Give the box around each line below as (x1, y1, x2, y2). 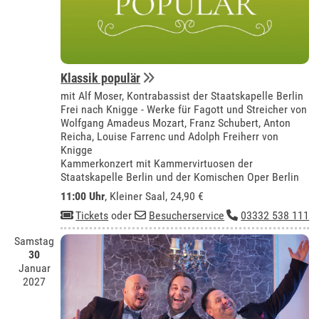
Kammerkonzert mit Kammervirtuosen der (61, 157, 253, 171)
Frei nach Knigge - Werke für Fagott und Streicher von (61, 103, 308, 117)
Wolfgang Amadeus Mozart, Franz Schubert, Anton (61, 116, 291, 130)
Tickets (75, 209, 109, 223)
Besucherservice (149, 209, 225, 223)
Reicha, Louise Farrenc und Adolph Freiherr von (61, 130, 279, 144)
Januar (18, 261, 51, 276)
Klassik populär (61, 70, 141, 86)
